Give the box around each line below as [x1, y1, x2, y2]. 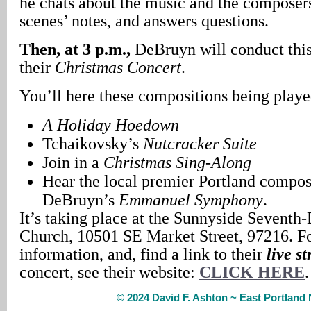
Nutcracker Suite [142, 134, 257, 153]
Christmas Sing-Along [103, 153, 251, 171]
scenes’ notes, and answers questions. [19, 11, 269, 30]
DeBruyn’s [42, 190, 119, 209]
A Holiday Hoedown [42, 115, 179, 134]
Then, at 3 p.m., [19, 40, 131, 58]
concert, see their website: [19, 262, 199, 281]
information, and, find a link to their [19, 244, 267, 263]
